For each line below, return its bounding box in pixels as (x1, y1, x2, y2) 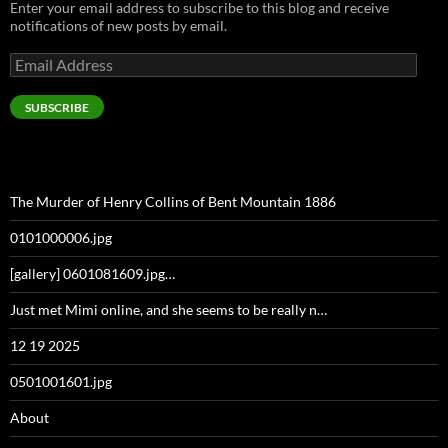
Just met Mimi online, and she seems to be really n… (10, 300, 327, 318)
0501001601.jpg (10, 372, 112, 390)
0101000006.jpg (10, 228, 112, 246)
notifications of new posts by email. (10, 16, 227, 34)
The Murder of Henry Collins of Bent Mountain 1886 (10, 192, 336, 210)
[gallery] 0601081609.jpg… (10, 264, 175, 282)
